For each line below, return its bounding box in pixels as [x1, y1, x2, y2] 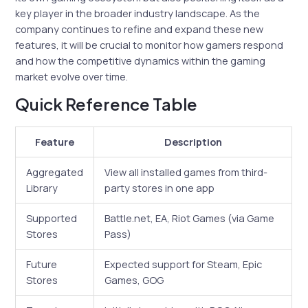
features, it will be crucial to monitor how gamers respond [15, 38, 284, 52]
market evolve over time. [15, 69, 129, 84]
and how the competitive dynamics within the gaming [15, 54, 266, 68]
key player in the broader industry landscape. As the [15, 6, 261, 21]
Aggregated [26, 164, 84, 179]
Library [26, 180, 58, 195]
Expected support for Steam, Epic [104, 256, 263, 271]
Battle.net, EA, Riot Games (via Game [104, 210, 275, 225]
